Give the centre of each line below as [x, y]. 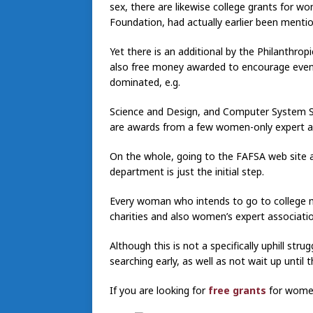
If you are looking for [159, 290]
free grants [237, 290]
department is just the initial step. [187, 171]
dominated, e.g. [145, 82]
